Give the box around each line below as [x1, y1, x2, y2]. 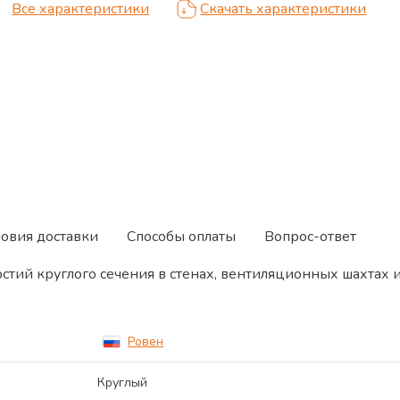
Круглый [97, 374, 147, 391]
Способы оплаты [127, 227, 236, 246]
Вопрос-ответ [264, 227, 356, 246]
